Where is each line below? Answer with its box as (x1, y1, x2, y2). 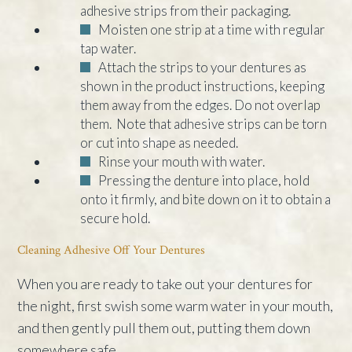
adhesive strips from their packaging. (80, 2, 291, 19)
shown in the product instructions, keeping (80, 77, 325, 94)
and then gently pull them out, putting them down (17, 318, 311, 336)
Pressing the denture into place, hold (98, 171, 310, 189)
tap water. (80, 39, 137, 57)
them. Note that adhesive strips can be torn (80, 115, 328, 132)
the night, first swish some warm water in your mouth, (17, 296, 334, 314)
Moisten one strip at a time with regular (98, 20, 326, 38)
